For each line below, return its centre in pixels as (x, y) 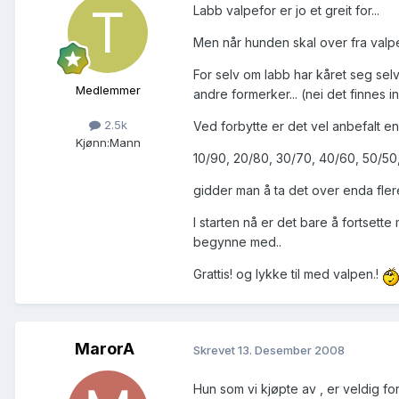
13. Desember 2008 (291, 350)
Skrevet (216, 350)
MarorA (104, 349)
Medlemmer (108, 90)
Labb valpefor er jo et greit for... (286, 11)
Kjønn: (92, 142)
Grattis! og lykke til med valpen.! (288, 274)
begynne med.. (237, 242)
